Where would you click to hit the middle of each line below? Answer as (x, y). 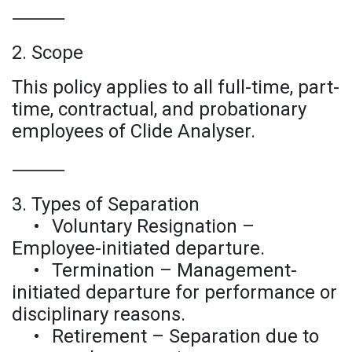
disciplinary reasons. (99, 314)
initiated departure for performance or (174, 292)
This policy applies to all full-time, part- (176, 87)
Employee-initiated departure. (138, 248)
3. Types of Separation (106, 204)
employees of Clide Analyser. (134, 131)
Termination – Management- (174, 270)
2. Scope (48, 52)
